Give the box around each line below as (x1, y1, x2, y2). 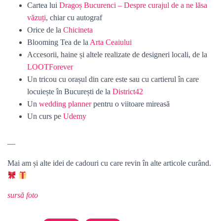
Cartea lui (27, 1, 59, 9)
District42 (112, 87, 143, 96)
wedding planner (39, 100, 91, 108)
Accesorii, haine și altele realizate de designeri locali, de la (27, 50, 207, 59)
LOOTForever (27, 63, 73, 71)
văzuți (27, 13, 46, 22)
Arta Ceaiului (90, 38, 132, 46)
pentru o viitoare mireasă (91, 100, 170, 108)
